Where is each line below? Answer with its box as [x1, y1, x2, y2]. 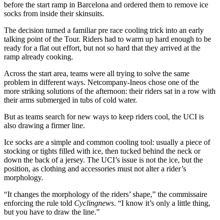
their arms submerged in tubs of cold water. [4, 95, 137, 104]
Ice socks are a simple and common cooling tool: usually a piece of [4, 137, 210, 146]
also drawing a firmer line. [4, 121, 85, 130]
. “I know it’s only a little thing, [114, 198, 210, 207]
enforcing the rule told [4, 198, 74, 207]
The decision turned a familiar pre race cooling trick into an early [4, 26, 204, 34]
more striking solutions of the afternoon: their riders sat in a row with [4, 86, 216, 95]
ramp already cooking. [4, 52, 73, 61]
